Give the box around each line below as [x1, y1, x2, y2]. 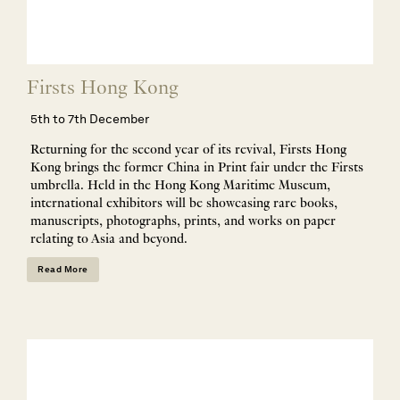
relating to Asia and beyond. [30, 231, 187, 246]
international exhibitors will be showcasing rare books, [30, 196, 337, 211]
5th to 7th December [30, 111, 149, 128]
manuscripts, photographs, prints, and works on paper [30, 213, 336, 229]
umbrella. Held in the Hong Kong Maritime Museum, [30, 178, 330, 193]
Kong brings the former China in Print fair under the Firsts [30, 160, 363, 175]
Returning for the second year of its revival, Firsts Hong [30, 142, 346, 157]
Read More [37, 263, 88, 276]
